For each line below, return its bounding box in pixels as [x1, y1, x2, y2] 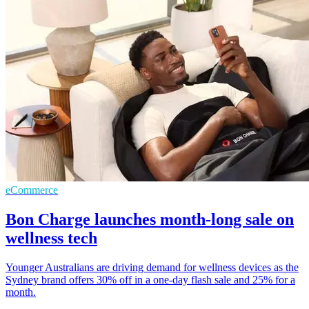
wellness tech [6, 228, 97, 247]
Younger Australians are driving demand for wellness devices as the [6, 261, 299, 273]
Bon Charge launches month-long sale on [6, 210, 294, 228]
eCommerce [6, 184, 58, 197]
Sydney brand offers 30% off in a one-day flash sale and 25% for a [6, 273, 295, 286]
